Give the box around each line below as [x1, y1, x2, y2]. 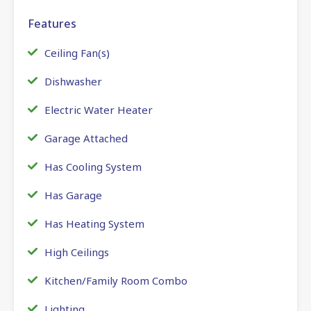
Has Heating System [44, 216, 144, 230]
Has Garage [44, 187, 102, 202]
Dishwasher [44, 74, 102, 88]
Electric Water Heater [44, 102, 153, 117]
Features [28, 15, 76, 31]
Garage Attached [44, 131, 128, 145]
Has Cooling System [44, 159, 142, 174]
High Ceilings [44, 244, 109, 259]
